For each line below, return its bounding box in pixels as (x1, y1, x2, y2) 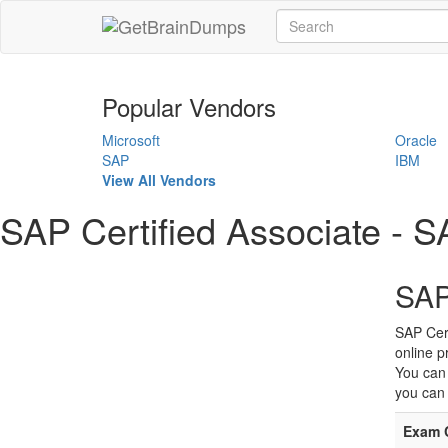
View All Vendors (102, 170, 216, 190)
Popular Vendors (102, 89, 276, 124)
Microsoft (102, 130, 160, 150)
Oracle (394, 130, 437, 150)
